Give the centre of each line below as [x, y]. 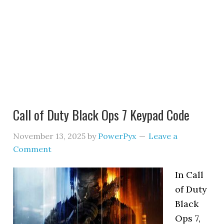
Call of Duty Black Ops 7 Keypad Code [101, 115]
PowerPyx [117, 136]
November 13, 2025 [49, 136]
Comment [32, 149]
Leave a [163, 136]
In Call [189, 175]
